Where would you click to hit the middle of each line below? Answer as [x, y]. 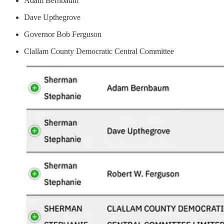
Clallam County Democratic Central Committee [99, 51]
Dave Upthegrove [52, 17]
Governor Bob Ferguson [63, 34]
